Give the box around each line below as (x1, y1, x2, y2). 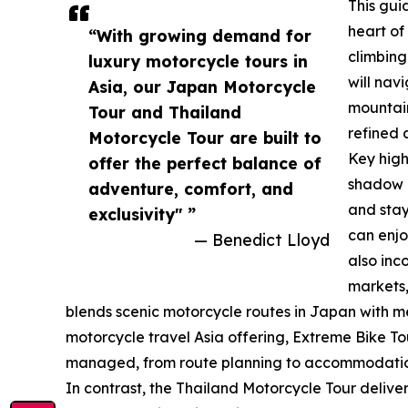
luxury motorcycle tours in (88, 51, 308, 72)
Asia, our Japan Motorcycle (88, 76, 316, 97)
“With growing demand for (88, 25, 311, 46)
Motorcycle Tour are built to (88, 127, 321, 148)
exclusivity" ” (88, 204, 196, 225)
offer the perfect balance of (88, 153, 321, 174)
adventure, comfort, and (88, 178, 293, 199)
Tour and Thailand (88, 102, 241, 123)
